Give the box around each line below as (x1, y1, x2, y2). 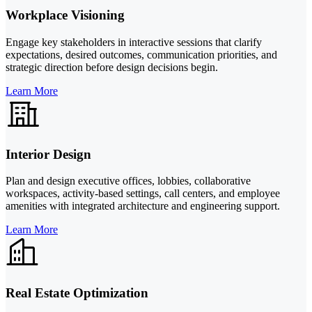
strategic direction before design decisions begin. (6, 61, 218, 73)
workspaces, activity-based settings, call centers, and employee (6, 187, 280, 200)
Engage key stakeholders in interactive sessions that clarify (6, 36, 262, 48)
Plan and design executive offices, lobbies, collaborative (6, 175, 251, 187)
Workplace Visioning (6, 8, 125, 23)
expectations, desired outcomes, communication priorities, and (6, 48, 277, 61)
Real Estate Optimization (6, 286, 148, 301)
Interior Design (6, 146, 91, 162)
